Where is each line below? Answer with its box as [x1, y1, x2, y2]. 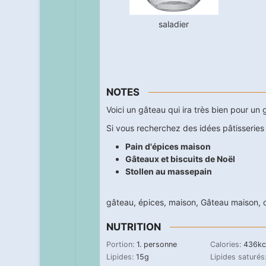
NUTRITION [106, 220, 161, 233]
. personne [139, 239, 177, 249]
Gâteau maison [200, 197, 258, 208]
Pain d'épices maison [125, 141, 211, 152]
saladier [159, 18, 189, 29]
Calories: [210, 239, 243, 249]
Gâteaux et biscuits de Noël [125, 154, 235, 164]
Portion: [106, 239, 137, 249]
